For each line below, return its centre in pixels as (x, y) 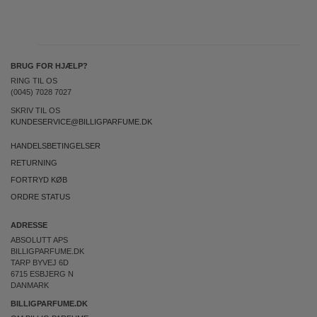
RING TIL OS (34, 81)
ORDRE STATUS (40, 197)
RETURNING (34, 163)
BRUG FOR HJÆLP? (49, 66)
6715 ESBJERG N (42, 274)
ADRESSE (29, 225)
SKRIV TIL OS (35, 110)
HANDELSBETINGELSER (56, 146)
